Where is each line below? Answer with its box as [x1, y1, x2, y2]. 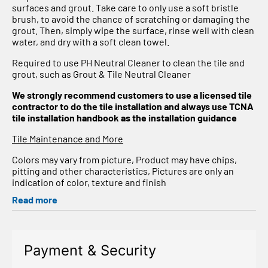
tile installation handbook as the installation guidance [12, 111, 237, 123]
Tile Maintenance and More [12, 132, 123, 144]
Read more [12, 193, 57, 205]
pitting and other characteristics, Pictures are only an [12, 165, 234, 176]
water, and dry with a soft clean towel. [12, 35, 169, 47]
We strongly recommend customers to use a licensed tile [12, 89, 252, 100]
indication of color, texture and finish [12, 176, 166, 188]
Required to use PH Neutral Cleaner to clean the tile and [12, 56, 245, 68]
